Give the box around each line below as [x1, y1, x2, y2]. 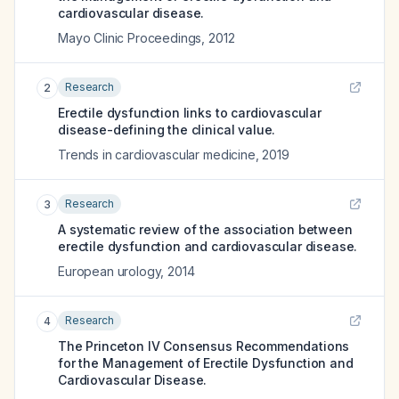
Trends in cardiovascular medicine [58, 147, 256, 162]
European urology [58, 264, 161, 279]
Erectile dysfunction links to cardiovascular [58, 105, 322, 120]
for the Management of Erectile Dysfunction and [58, 355, 354, 370]
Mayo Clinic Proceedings [58, 30, 202, 45]
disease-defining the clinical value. [58, 122, 276, 137]
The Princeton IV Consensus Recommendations [58, 338, 350, 354]
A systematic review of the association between [58, 222, 353, 237]
